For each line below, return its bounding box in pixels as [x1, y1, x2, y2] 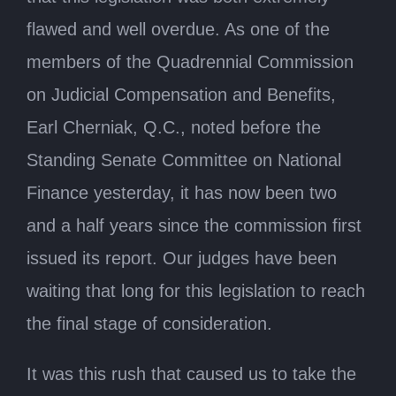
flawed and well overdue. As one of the [27, 19, 330, 39]
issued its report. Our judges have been [27, 247, 337, 268]
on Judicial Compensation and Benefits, [27, 84, 336, 104]
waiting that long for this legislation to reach [27, 280, 365, 301]
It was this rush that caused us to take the [27, 363, 356, 384]
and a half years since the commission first [27, 215, 362, 235]
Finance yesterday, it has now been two [27, 182, 337, 202]
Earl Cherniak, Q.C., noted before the [27, 117, 321, 137]
